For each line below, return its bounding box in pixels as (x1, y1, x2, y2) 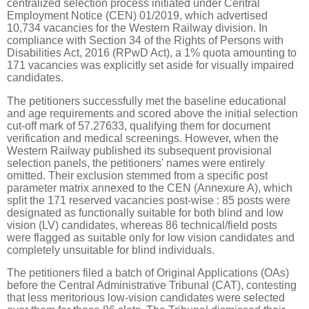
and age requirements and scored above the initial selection (7, 107, 298, 119)
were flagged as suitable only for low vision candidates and (7, 231, 295, 243)
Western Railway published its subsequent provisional (7, 144, 272, 157)
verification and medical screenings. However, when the (7, 132, 279, 144)
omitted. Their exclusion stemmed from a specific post (7, 169, 268, 181)
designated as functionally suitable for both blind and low (7, 206, 283, 219)
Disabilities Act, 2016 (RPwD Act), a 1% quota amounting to (7, 46, 297, 59)
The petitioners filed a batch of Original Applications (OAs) (7, 267, 289, 279)
